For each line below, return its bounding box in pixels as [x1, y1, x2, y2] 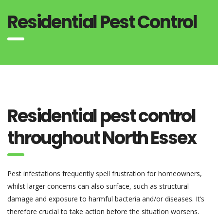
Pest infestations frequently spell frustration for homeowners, [7, 169, 202, 178]
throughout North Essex [7, 126, 196, 150]
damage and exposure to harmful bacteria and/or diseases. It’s [7, 194, 204, 203]
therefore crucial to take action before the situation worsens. [7, 207, 199, 216]
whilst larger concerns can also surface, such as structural [7, 182, 189, 191]
